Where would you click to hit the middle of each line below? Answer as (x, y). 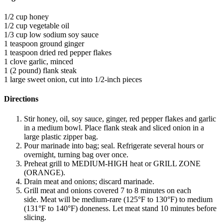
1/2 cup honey (26, 17)
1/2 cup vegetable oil (37, 26)
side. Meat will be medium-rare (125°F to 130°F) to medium (118, 199)
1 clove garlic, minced (39, 62)
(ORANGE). (45, 172)
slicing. (35, 217)
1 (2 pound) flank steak (40, 71)
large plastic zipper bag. (62, 136)
